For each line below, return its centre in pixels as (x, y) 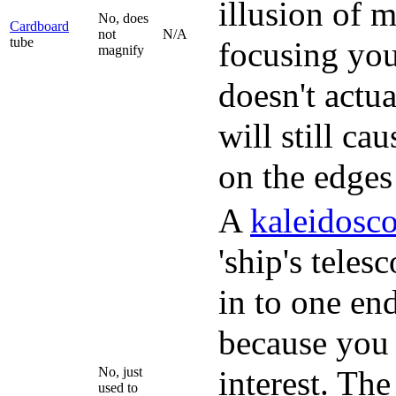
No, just (120, 371)
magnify (121, 49)
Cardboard (39, 26)
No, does (123, 18)
